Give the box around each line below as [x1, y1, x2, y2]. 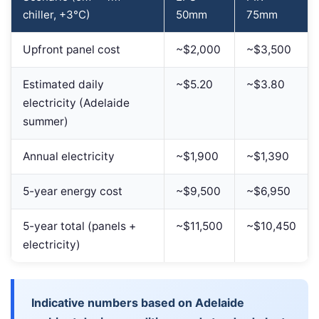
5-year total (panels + [23, 219, 136, 233]
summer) [23, 114, 68, 128]
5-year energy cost [23, 184, 122, 198]
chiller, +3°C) [23, 7, 90, 21]
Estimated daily [23, 77, 104, 91]
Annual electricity [23, 149, 115, 163]
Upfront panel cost [23, 42, 120, 56]
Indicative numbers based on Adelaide [31, 295, 244, 310]
